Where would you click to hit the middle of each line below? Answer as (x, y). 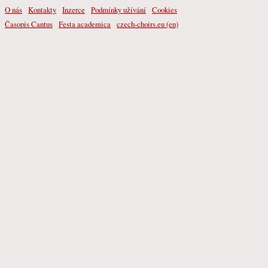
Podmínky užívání (118, 9)
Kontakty (42, 9)
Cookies (165, 9)
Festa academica (85, 24)
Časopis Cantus (29, 24)
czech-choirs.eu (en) (147, 24)
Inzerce (74, 9)
